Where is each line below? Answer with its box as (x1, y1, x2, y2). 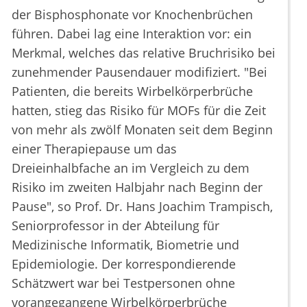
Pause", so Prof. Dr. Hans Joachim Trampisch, (12, 198, 273, 215)
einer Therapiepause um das (12, 140, 177, 158)
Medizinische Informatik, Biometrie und (12, 236, 239, 254)
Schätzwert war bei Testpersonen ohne (12, 275, 235, 292)
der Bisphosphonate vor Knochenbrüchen (12, 6, 253, 23)
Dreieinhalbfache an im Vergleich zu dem (12, 160, 249, 177)
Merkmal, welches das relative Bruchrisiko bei (12, 45, 275, 62)
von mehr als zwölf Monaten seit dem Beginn (12, 121, 273, 138)
